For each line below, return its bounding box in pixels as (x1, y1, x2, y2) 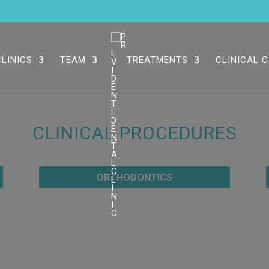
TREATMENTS (127, 54, 188, 65)
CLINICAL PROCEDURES (32, 122, 237, 144)
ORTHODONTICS (96, 171, 172, 183)
